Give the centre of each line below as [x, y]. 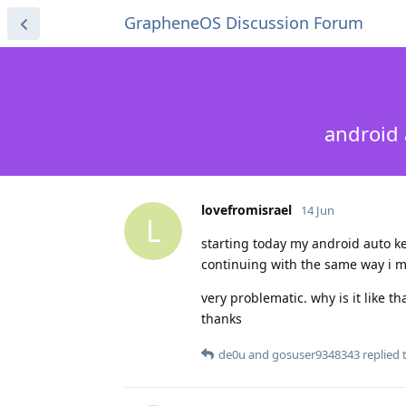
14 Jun [318, 210]
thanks [222, 318]
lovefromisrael [246, 209]
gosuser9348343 [316, 354]
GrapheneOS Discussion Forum [244, 23]
